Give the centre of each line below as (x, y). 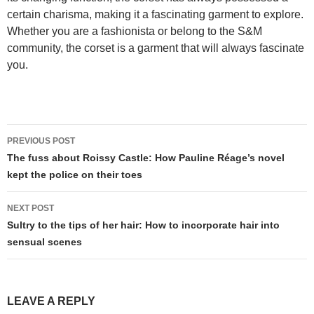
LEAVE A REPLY (51, 301)
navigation (52, 159)
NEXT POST (30, 208)
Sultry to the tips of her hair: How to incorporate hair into (143, 225)
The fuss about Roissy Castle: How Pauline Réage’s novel (146, 157)
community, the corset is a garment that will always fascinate (156, 48)
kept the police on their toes (75, 174)
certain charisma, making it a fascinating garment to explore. (155, 14)
